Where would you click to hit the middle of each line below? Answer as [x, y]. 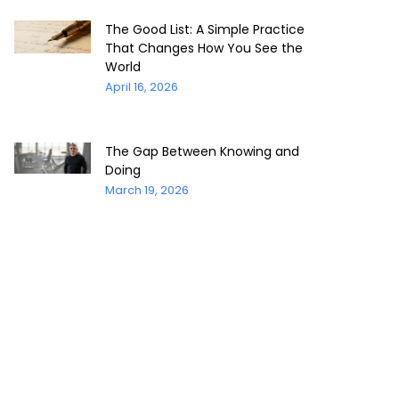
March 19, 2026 [147, 190]
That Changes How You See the [204, 48]
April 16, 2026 [141, 86]
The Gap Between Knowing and [202, 151]
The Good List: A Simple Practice [204, 29]
